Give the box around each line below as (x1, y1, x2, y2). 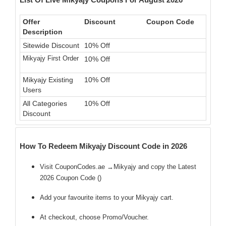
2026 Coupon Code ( (40, 174, 99, 182)
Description (23, 28, 63, 36)
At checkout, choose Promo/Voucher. (40, 213, 149, 221)
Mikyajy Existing (23, 76, 73, 84)
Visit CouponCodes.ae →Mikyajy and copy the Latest (40, 163, 196, 171)
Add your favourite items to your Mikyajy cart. (40, 194, 174, 201)
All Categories (23, 99, 67, 107)
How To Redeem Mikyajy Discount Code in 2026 (20, 142, 187, 150)
